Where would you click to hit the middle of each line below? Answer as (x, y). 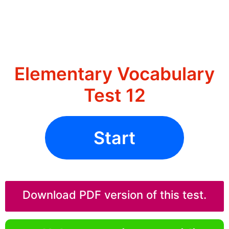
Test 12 (114, 95)
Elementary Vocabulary (114, 74)
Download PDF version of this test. (114, 195)
